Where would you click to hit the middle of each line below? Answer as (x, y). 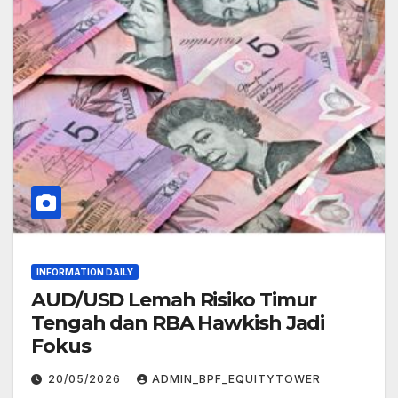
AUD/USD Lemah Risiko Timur (174, 299)
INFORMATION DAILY (85, 271)
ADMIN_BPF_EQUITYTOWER (236, 378)
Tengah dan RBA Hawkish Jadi (178, 322)
